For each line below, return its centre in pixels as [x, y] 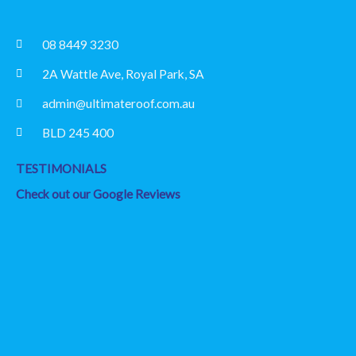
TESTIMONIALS [61, 168]
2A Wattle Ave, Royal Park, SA [123, 74]
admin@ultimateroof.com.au [118, 103]
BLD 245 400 [77, 132]
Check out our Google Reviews [98, 194]
